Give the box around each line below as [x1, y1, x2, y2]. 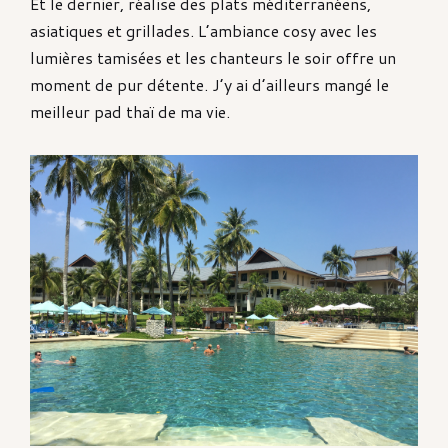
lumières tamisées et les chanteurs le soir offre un [30, 45, 396, 69]
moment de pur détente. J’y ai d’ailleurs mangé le [30, 72, 389, 96]
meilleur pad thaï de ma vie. [30, 99, 230, 123]
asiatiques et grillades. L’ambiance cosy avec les [30, 18, 377, 42]
